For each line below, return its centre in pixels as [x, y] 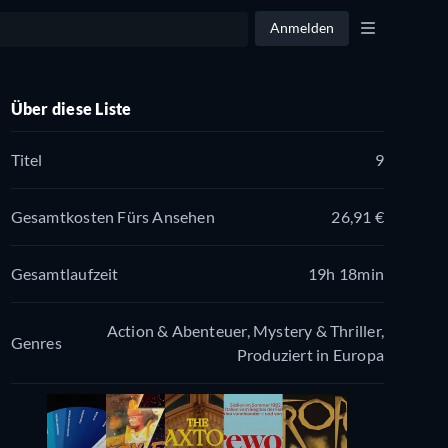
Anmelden [302, 27]
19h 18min [346, 273]
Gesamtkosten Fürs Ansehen [112, 216]
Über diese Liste [71, 109]
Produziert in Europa [310, 354]
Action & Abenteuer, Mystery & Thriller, [245, 330]
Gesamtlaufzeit [64, 273]
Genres [36, 342]
